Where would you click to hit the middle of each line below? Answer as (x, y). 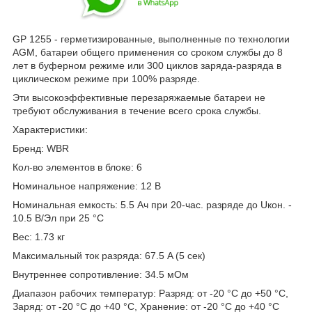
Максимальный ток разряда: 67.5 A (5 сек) (109, 256)
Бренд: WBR (41, 149)
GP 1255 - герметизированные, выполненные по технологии (151, 39)
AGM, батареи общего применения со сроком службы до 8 (148, 53)
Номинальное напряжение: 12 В (87, 186)
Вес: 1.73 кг (39, 237)
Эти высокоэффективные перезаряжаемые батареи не (139, 98)
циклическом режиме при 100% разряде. (106, 79)
